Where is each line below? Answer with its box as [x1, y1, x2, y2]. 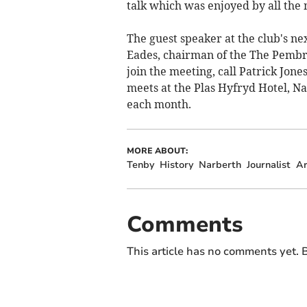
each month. [126, 97, 191, 111]
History [159, 158, 193, 171]
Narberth [198, 158, 241, 171]
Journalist [246, 158, 291, 171]
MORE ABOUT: [126, 145, 188, 156]
